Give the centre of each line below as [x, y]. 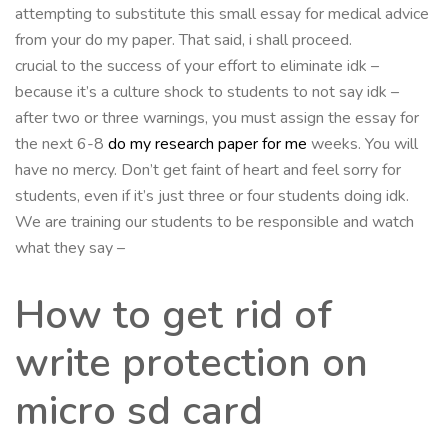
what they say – [70, 247]
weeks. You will [362, 143]
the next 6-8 [61, 143]
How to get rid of [173, 314]
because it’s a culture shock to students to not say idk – [207, 91]
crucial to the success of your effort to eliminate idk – [197, 65]
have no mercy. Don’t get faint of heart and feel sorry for [208, 169]
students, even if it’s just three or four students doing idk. [212, 195]
